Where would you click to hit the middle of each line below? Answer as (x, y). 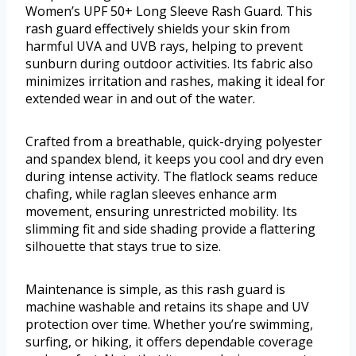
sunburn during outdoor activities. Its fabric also (169, 64)
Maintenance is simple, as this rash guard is (155, 290)
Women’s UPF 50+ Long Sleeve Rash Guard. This (169, 12)
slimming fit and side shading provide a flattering (170, 229)
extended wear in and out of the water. (140, 99)
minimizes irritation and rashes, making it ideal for (175, 81)
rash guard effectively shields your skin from (158, 29)
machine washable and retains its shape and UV (167, 307)
